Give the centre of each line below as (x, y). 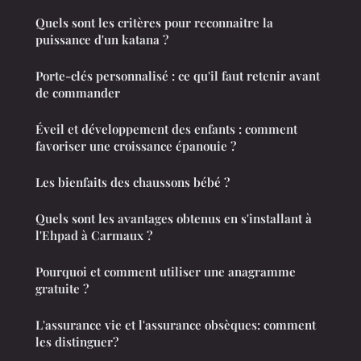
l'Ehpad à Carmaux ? (94, 236)
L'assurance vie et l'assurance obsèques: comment (176, 325)
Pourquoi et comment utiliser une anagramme (166, 272)
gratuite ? (62, 289)
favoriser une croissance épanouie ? (136, 146)
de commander (78, 93)
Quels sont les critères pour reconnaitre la (154, 23)
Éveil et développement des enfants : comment (166, 129)
